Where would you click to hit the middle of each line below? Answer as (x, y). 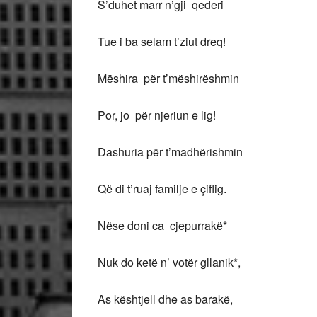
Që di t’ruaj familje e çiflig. (162, 189)
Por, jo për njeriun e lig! (158, 115)
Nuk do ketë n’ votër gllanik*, (169, 262)
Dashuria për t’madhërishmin (170, 152)
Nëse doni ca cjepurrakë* (162, 225)
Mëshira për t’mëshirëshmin (168, 78)
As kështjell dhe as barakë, (165, 299)
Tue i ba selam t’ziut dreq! (162, 41)
